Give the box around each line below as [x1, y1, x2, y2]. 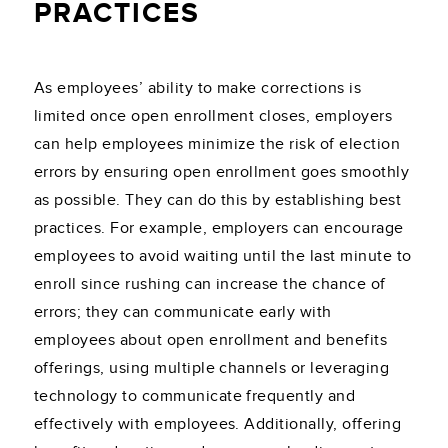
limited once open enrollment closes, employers [34, 106, 393, 127]
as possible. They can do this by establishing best [34, 190, 402, 211]
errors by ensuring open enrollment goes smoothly [34, 162, 410, 183]
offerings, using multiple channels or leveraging [34, 358, 390, 379]
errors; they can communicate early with [34, 302, 332, 323]
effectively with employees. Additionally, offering [34, 414, 402, 435]
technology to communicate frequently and [34, 386, 356, 407]
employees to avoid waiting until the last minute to [34, 246, 412, 267]
